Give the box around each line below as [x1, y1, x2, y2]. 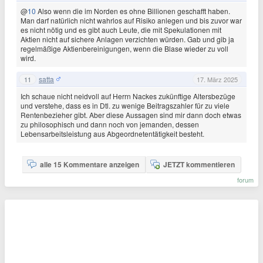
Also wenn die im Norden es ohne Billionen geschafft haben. [38, 6, 230, 16]
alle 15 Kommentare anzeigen [39, 159, 139, 170]
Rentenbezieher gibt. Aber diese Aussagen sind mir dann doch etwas [21, 110, 241, 120]
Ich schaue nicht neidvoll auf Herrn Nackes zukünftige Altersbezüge [21, 91, 235, 101]
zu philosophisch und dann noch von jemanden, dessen [21, 119, 199, 129]
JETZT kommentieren [163, 159, 235, 170]
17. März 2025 [197, 74, 238, 84]
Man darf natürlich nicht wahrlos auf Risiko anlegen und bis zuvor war [21, 15, 242, 25]
